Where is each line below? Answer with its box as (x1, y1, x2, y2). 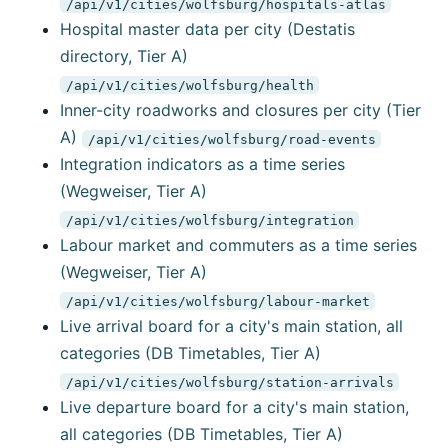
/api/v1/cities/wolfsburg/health (65, 77, 314, 93)
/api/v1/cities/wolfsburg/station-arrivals (65, 374, 394, 390)
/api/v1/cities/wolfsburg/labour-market (65, 293, 370, 309)
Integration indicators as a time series (60, 154, 345, 175)
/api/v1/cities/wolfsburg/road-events (87, 131, 376, 147)
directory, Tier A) (60, 46, 188, 67)
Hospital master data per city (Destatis (60, 19, 355, 40)
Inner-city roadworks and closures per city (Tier (60, 100, 421, 121)
